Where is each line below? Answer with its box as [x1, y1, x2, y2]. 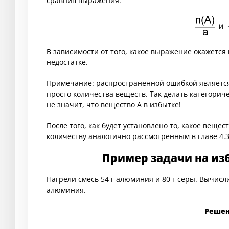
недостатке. [47, 57, 88, 67]
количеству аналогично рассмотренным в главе [47, 131, 219, 142]
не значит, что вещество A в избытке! [47, 100, 181, 110]
